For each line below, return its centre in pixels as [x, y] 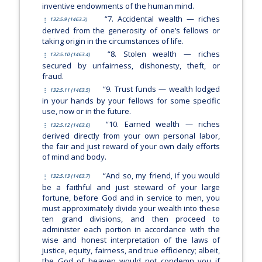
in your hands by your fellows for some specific [131, 101]
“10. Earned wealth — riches [163, 124]
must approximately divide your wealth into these [131, 208]
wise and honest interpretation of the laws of [131, 239]
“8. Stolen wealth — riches [164, 54]
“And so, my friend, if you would [162, 175]
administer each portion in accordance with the [131, 229]
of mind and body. [74, 157]
